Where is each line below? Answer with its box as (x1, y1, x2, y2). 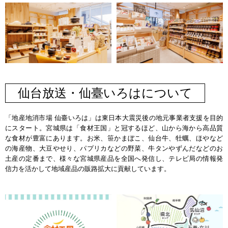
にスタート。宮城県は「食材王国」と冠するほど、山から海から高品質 (5, 124, 223, 132)
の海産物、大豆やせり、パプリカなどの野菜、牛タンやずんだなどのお (5, 145, 223, 153)
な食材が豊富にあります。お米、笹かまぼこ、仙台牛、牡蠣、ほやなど (5, 134, 223, 142)
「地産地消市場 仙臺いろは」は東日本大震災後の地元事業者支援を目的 (5, 114, 223, 122)
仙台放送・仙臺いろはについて (18, 86, 192, 100)
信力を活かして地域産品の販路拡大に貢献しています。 (5, 165, 170, 173)
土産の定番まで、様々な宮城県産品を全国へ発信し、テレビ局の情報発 (5, 155, 223, 163)
